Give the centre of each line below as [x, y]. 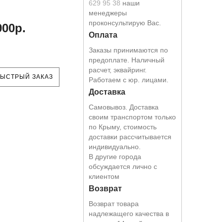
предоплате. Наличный [127, 60]
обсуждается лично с [123, 166]
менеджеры [108, 13]
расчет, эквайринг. [118, 70]
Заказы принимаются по [129, 50]
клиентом [104, 176]
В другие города [115, 156]
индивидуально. [115, 146]
